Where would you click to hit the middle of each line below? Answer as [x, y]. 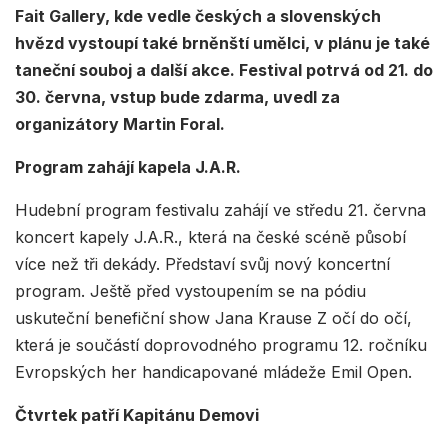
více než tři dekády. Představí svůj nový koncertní [202, 264]
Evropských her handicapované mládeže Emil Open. [213, 372]
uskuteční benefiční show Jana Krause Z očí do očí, [213, 318]
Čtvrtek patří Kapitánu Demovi [137, 415]
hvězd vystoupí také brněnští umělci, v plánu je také [222, 43]
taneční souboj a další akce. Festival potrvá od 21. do [224, 70]
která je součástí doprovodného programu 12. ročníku [221, 345]
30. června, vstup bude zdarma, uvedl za [177, 97]
